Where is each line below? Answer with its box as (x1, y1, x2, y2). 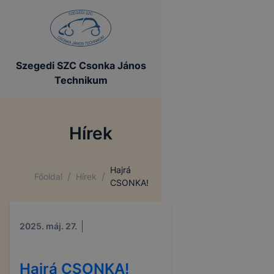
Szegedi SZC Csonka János (15, 59, 146, 72)
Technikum (54, 74, 108, 86)
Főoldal (34, 171, 62, 182)
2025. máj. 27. (20, 221, 77, 231)
